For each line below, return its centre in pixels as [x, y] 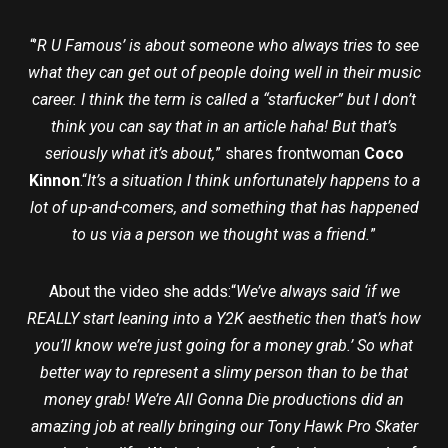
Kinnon [54, 181]
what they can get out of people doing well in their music [224, 73]
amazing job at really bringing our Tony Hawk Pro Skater [224, 427]
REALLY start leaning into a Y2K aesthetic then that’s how [224, 319]
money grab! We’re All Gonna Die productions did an [224, 400]
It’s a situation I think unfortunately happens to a [253, 181]
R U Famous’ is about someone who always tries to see [227, 46]
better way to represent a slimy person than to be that [224, 373]
